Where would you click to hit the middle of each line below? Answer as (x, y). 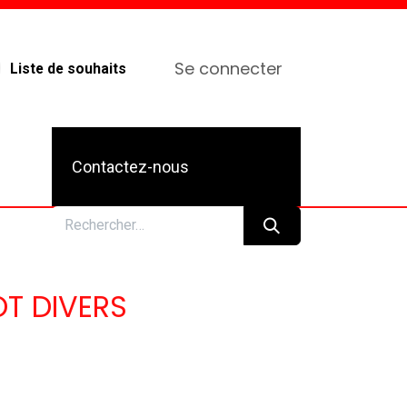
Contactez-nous (131, 166)
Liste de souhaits (69, 68)
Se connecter (228, 68)
